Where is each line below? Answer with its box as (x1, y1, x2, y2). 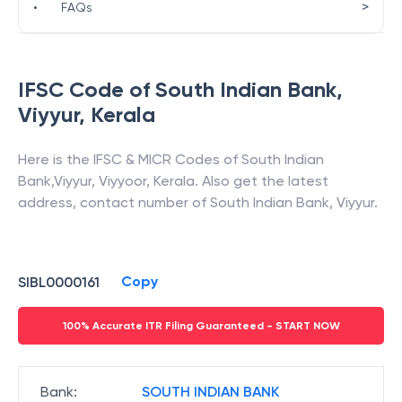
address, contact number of (18, 194, 210, 211)
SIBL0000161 (18, 273, 100, 291)
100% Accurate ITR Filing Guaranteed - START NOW (62, 319, 340, 332)
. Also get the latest (195, 172, 328, 189)
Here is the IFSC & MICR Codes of (18, 151, 241, 168)
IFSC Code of (18, 76, 155, 102)
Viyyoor (99, 172, 146, 189)
